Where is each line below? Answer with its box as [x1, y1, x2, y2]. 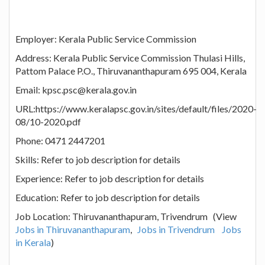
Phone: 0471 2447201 [15, 134, 105, 146]
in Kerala [15, 236, 51, 248]
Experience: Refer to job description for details [15, 172, 204, 184]
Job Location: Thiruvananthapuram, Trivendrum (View [15, 210, 237, 222]
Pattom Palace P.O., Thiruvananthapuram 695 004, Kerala [15, 64, 247, 76]
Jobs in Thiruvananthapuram [15, 223, 130, 235]
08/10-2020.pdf [15, 115, 81, 127]
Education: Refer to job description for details [15, 191, 200, 203]
